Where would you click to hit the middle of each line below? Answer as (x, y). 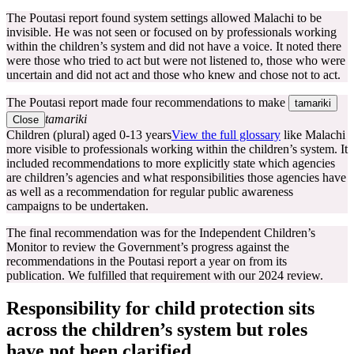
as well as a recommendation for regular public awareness (150, 191)
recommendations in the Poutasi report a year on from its (147, 261)
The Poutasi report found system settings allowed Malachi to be (164, 17)
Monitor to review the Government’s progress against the (148, 247)
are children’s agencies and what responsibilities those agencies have (176, 177)
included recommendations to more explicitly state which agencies (171, 163)
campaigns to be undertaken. (77, 205)
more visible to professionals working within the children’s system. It (177, 149)
